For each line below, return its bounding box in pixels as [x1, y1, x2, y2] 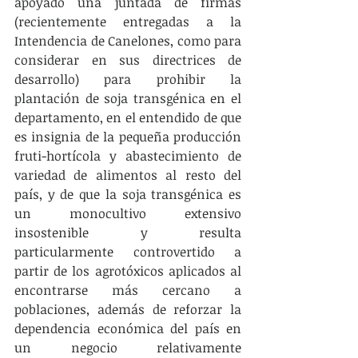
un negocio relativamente [14, 339, 241, 356]
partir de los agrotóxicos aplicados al [14, 262, 241, 280]
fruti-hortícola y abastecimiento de [14, 147, 241, 165]
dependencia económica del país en [14, 320, 241, 337]
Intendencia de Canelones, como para [14, 32, 241, 50]
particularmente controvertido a [14, 243, 241, 261]
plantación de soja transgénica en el [14, 89, 241, 107]
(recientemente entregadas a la [14, 13, 241, 30]
